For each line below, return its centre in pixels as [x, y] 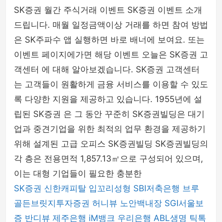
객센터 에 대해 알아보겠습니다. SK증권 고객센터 [107, 69]
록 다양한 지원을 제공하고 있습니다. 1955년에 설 [108, 99]
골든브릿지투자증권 [52, 203]
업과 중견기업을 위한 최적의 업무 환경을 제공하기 [110, 129]
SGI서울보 [184, 203]
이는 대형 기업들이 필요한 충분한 [78, 173]
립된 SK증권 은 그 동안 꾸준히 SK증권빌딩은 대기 [109, 114]
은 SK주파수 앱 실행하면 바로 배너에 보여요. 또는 [109, 40]
